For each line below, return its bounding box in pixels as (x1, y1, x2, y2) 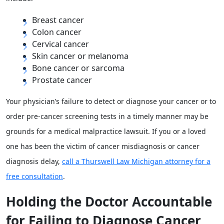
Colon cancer (32, 26, 81, 37)
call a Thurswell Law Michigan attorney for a (62, 156, 210, 166)
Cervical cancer (32, 38, 89, 49)
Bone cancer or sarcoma (32, 62, 124, 73)
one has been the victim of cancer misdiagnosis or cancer (6, 141, 199, 151)
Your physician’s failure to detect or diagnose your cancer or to (6, 96, 216, 106)
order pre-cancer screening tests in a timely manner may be (6, 111, 208, 121)
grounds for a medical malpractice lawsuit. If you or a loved (6, 126, 206, 136)
